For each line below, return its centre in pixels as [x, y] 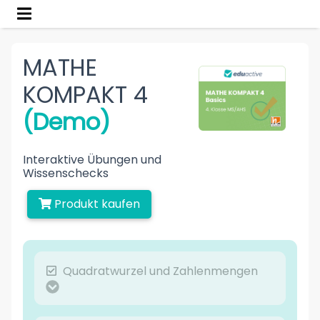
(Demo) [66, 121]
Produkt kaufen [96, 204]
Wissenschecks [66, 173]
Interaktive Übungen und [92, 159]
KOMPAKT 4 [85, 94]
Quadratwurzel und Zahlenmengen [160, 271]
